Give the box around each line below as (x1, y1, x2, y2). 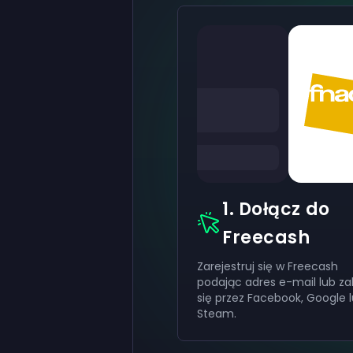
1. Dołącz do (222, 197, 330, 221)
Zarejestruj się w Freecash (197, 258, 338, 274)
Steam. (197, 306, 240, 321)
